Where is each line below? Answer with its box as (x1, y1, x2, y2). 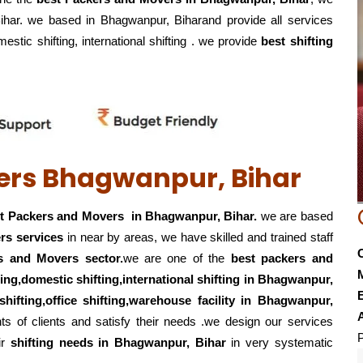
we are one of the (122, 251, 231, 265)
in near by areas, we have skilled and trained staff (66, 230, 333, 244)
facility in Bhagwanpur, (197, 293, 333, 307)
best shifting (261, 34, 333, 48)
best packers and (230, 251, 333, 265)
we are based (260, 209, 333, 223)
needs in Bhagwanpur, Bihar (58, 335, 226, 349)
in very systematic (225, 335, 333, 349)
